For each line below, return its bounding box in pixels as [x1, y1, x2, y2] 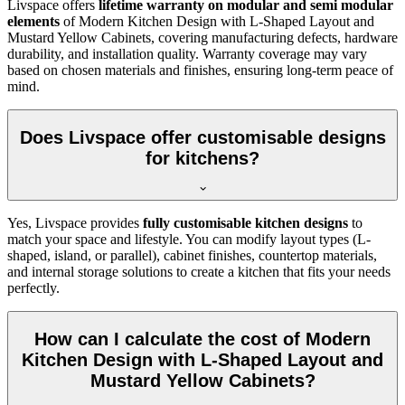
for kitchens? [146, 147, 259, 168]
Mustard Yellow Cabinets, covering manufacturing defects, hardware [7, 30, 398, 46]
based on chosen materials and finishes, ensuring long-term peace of [7, 62, 393, 79]
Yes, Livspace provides [7, 215, 143, 231]
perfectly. [7, 280, 60, 297]
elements [7, 14, 60, 30]
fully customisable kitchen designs [143, 215, 348, 231]
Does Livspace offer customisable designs [19, 127, 386, 147]
